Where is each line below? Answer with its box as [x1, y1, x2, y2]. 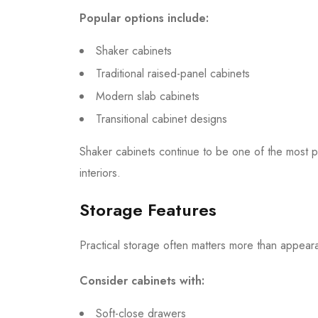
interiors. [79, 164, 121, 181]
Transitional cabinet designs [96, 110, 227, 127]
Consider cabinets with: [79, 272, 204, 289]
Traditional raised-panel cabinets [96, 65, 250, 82]
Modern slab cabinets [96, 87, 199, 104]
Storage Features [79, 197, 216, 222]
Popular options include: [79, 9, 209, 26]
